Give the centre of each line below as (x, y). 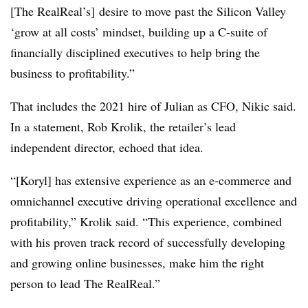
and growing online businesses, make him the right (137, 262)
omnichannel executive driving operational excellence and (154, 200)
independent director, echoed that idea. (109, 147)
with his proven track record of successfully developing (148, 242)
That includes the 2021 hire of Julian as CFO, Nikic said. (153, 106)
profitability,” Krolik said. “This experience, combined (146, 221)
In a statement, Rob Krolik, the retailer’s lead (123, 126)
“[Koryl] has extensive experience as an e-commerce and (151, 180)
